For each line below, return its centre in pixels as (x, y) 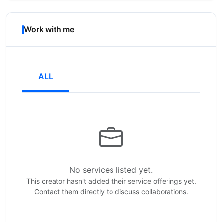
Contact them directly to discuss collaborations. (111, 192)
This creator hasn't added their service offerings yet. (111, 181)
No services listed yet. (111, 170)
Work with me (49, 29)
